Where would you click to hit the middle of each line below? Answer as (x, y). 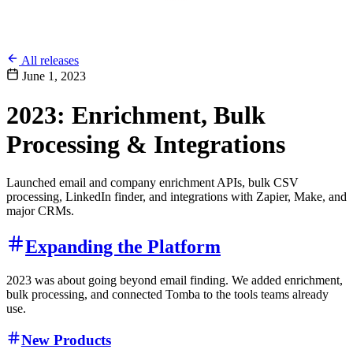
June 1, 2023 (52, 76)
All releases (49, 61)
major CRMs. (40, 210)
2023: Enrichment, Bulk (136, 115)
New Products (66, 340)
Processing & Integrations (146, 144)
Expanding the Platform (123, 246)
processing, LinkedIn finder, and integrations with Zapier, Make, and (176, 196)
